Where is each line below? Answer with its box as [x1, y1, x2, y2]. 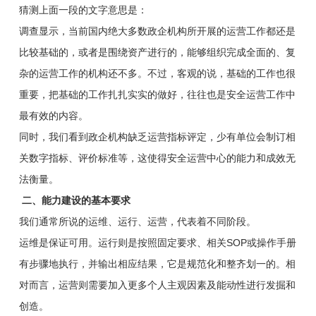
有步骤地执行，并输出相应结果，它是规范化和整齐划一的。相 [18, 257, 296, 269]
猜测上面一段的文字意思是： [18, 4, 147, 16]
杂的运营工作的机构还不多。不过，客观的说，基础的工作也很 [18, 67, 296, 79]
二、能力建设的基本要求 [18, 194, 130, 206]
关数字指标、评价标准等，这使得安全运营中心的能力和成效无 [18, 152, 296, 164]
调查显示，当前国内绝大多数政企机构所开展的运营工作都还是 [18, 25, 296, 37]
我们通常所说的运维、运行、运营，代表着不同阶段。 [18, 215, 256, 227]
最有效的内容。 [18, 109, 91, 121]
